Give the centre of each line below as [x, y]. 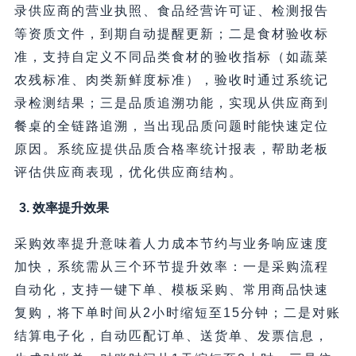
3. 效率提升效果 [64, 208]
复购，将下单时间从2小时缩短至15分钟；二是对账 [177, 313]
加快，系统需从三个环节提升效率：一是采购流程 [171, 267]
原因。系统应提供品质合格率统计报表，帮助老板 [171, 149]
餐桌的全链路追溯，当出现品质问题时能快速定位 [171, 126]
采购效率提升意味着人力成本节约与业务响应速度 [171, 244]
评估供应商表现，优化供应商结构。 [128, 172]
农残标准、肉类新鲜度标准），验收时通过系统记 [171, 80]
